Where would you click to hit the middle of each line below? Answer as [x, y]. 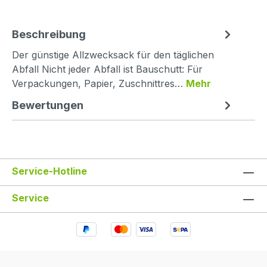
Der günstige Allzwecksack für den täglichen [113, 55]
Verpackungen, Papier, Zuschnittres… [99, 83]
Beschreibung [49, 34]
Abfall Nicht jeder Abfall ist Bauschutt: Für [107, 69]
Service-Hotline [49, 171]
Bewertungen [48, 105]
